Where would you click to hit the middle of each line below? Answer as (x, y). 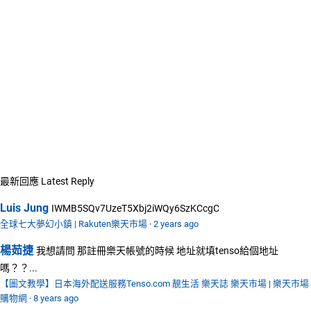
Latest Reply (68, 181)
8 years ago (56, 298)
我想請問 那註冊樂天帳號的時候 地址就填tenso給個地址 (157, 250)
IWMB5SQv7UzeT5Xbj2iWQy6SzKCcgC (135, 208)
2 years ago (176, 224)
